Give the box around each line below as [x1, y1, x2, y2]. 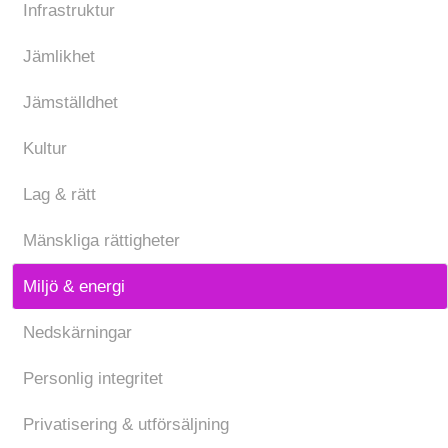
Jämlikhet [23, 47, 95, 66]
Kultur [23, 139, 67, 158]
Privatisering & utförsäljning [23, 415, 229, 434]
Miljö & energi [23, 277, 125, 296]
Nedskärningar [23, 323, 132, 342]
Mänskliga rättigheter [23, 231, 180, 250]
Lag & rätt [23, 185, 96, 204]
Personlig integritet [23, 369, 163, 388]
